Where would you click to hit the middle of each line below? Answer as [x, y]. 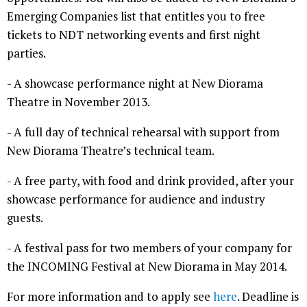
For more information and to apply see [110, 296]
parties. [26, 53]
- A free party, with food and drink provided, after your [150, 181]
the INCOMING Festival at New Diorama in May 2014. [147, 266]
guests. [25, 218]
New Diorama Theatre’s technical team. [111, 150]
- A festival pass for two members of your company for [149, 248]
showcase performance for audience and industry [136, 199]
